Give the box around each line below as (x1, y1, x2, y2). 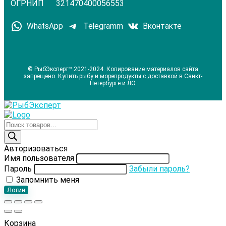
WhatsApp (27, 22, 64, 31)
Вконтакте (143, 22, 182, 31)
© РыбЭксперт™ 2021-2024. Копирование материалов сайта (28, 66, 198, 73)
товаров (4, 129, 36, 139)
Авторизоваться (4, 144, 68, 154)
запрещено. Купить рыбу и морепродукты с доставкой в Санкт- (24, 73, 202, 80)
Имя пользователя (4, 153, 74, 163)
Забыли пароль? (129, 164, 190, 174)
